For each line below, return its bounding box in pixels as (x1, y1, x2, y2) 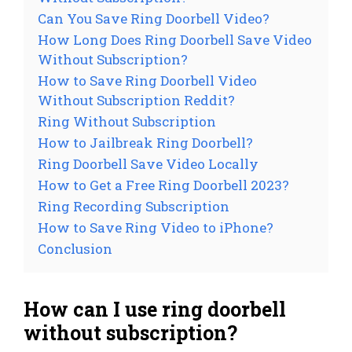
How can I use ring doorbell (24, 296, 286, 323)
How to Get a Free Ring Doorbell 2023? (38, 176, 289, 195)
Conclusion (38, 240, 112, 258)
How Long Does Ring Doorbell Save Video (38, 31, 312, 49)
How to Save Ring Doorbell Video (38, 71, 257, 90)
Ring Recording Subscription (38, 197, 229, 216)
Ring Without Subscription (38, 112, 216, 131)
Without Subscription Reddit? (38, 91, 235, 110)
